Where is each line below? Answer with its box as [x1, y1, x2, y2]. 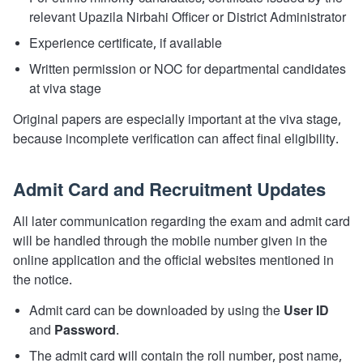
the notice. [13, 271, 72, 290]
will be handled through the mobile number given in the [13, 233, 327, 251]
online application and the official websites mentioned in [13, 252, 334, 271]
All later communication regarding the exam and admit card [13, 213, 350, 232]
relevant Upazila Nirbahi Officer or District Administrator [29, 9, 346, 28]
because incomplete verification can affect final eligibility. [13, 130, 339, 149]
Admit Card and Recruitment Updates [13, 179, 326, 203]
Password [54, 322, 116, 340]
